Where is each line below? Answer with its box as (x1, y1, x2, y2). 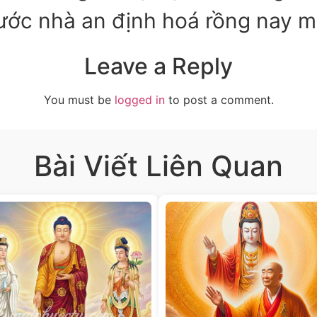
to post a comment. (164, 92, 274, 107)
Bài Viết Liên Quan (34, 148, 283, 183)
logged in (114, 92, 165, 107)
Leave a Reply (84, 52, 233, 80)
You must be (43, 92, 115, 107)
